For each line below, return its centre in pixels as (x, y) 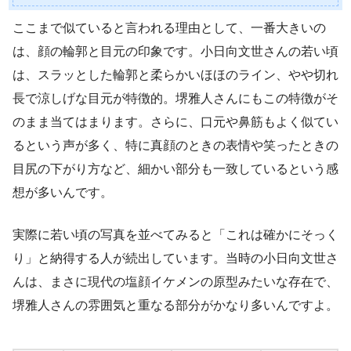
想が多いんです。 (63, 192)
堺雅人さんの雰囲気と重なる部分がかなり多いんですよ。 (175, 305)
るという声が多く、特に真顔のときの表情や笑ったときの (175, 145)
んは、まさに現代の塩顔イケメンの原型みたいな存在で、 (175, 281)
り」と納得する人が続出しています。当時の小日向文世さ (175, 258)
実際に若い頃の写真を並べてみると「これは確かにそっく (175, 234)
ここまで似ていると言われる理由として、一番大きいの (169, 27)
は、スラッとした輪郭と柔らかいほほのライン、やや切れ (175, 74)
